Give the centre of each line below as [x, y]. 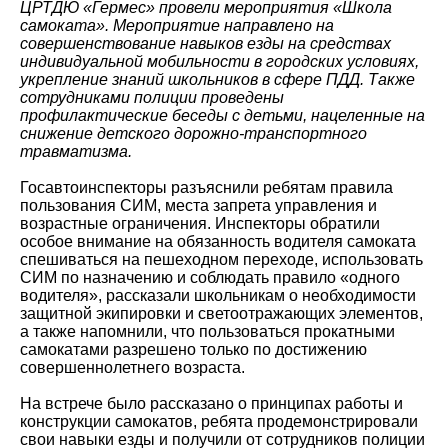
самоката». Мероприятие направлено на [177, 25]
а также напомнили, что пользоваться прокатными [207, 331]
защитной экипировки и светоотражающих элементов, [221, 313]
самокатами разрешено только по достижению [193, 349]
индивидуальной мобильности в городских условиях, [219, 61]
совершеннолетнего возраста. [132, 367]
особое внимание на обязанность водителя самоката [218, 241]
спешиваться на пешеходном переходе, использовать [221, 259]
